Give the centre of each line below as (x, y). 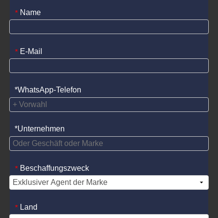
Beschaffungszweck (54, 168)
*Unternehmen (40, 128)
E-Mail (31, 52)
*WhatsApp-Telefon (48, 90)
